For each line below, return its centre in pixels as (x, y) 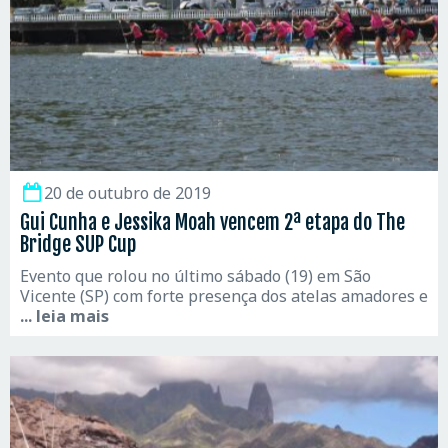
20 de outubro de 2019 (127, 193)
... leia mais (64, 316)
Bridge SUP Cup (78, 245)
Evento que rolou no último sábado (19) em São (195, 276)
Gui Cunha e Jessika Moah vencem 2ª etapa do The (212, 223)
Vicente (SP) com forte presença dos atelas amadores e (224, 296)
